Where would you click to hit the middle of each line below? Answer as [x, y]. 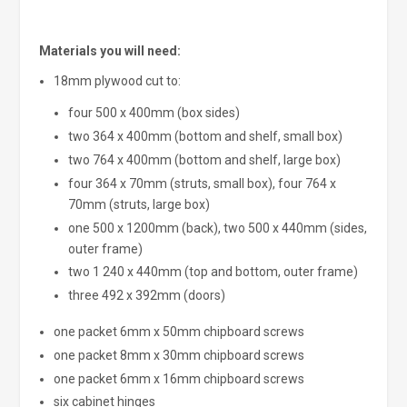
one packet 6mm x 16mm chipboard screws [179, 378]
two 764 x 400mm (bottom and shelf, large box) [204, 159]
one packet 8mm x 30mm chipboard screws [179, 355]
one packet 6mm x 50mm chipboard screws [179, 331]
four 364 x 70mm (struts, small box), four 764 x [202, 183]
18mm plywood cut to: [117, 80]
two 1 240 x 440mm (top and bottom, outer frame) [213, 272]
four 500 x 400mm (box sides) [154, 113]
